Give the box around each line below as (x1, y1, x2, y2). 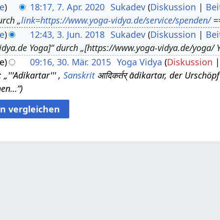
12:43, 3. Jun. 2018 (30, 28, 105, 40)
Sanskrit (63, 69, 95, 81)
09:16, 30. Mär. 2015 (30, 55, 111, 68)
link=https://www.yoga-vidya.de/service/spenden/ (21, 14, 211, 26)
